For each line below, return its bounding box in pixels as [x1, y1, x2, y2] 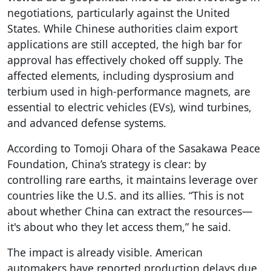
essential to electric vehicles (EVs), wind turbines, [7, 99, 252, 114]
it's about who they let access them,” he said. [7, 219, 231, 234]
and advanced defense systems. [7, 115, 166, 130]
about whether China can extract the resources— [7, 203, 253, 218]
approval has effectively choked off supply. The [7, 52, 243, 67]
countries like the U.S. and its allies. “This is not [7, 188, 244, 203]
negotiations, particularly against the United [7, 5, 230, 20]
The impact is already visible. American [7, 244, 203, 260]
